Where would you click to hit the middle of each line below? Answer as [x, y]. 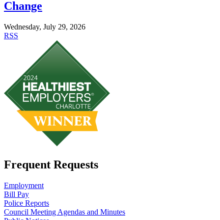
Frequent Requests [51, 165]
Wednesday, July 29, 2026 [45, 27]
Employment [24, 185]
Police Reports [27, 203]
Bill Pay [16, 194]
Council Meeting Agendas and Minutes [65, 212]
